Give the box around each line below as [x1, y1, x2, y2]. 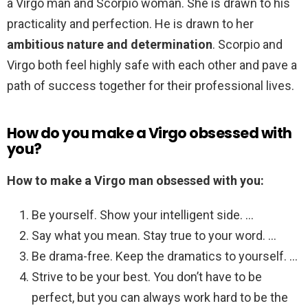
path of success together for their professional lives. [7, 78, 294, 93]
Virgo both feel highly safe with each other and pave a [7, 58, 297, 73]
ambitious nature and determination [7, 37, 212, 52]
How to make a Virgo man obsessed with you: [7, 173, 264, 188]
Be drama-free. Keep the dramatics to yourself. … [32, 249, 298, 264]
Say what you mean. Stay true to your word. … [32, 228, 276, 243]
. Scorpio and [212, 37, 283, 52]
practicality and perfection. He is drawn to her [7, 16, 254, 32]
